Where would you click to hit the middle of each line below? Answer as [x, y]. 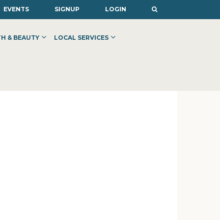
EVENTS [16, 9]
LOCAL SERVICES [81, 38]
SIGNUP [67, 9]
